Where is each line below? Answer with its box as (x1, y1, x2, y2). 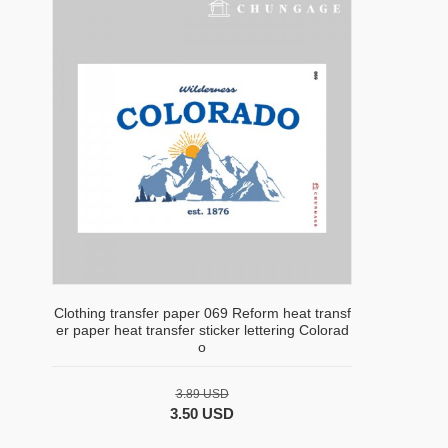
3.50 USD (170, 405, 234, 423)
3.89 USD (175, 387, 229, 402)
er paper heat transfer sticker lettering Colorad (55, 322, 349, 339)
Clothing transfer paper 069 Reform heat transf (53, 305, 351, 322)
